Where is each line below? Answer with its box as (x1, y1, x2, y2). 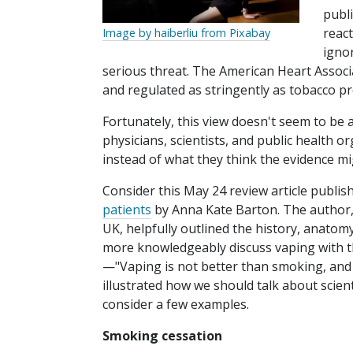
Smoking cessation (102, 327, 222, 345)
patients (102, 201, 151, 219)
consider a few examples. (102, 295, 249, 314)
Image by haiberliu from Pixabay (102, 25, 270, 41)
